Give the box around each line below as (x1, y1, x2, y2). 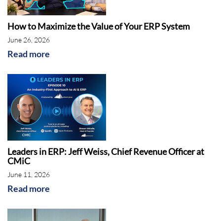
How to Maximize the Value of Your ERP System (7, 20, 190, 32)
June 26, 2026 (7, 35, 50, 44)
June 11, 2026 (7, 170, 50, 179)
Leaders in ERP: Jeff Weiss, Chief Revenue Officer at (7, 146, 204, 157)
